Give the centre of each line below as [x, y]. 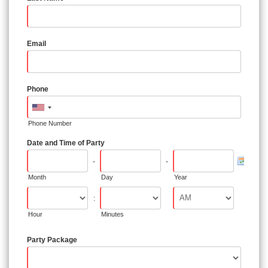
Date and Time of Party [66, 143]
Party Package [52, 240]
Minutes [112, 214]
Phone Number [50, 123]
